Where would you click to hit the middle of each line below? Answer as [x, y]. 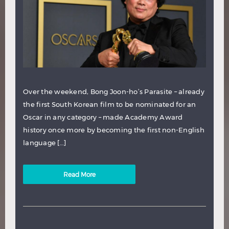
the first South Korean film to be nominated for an [110, 104]
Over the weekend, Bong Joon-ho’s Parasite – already [114, 91]
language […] [44, 142]
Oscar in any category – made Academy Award [103, 117]
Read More [79, 174]
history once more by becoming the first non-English [114, 130]
